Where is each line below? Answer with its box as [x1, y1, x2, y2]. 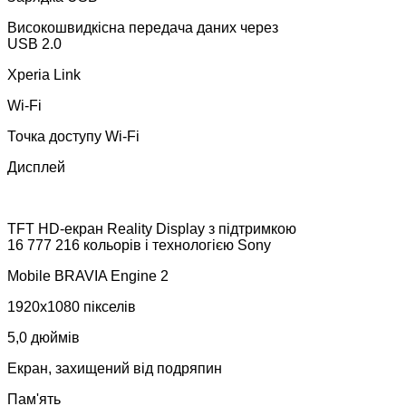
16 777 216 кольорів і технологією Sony [7, 237, 271, 253]
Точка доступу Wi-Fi [7, 128, 140, 144]
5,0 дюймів [7, 329, 80, 345]
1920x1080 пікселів [7, 298, 136, 314]
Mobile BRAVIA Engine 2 [7, 267, 169, 284]
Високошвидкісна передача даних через [7, 19, 278, 35]
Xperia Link [7, 66, 81, 82]
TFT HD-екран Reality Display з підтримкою [7, 220, 296, 237]
